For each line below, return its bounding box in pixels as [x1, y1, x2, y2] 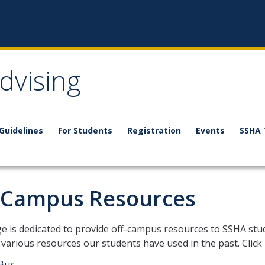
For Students [58, 125, 112, 136]
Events [196, 125, 225, 136]
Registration [127, 125, 181, 136]
